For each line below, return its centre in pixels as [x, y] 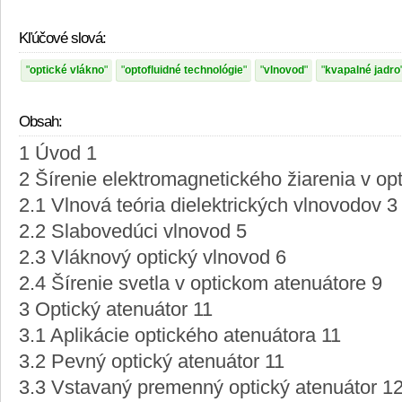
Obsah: [40, 122]
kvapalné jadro [363, 70]
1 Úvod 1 [58, 154]
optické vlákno [67, 70]
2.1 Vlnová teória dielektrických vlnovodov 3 [208, 206]
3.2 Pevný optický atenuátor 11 [152, 362]
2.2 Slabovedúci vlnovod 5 [133, 232]
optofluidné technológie [184, 70]
